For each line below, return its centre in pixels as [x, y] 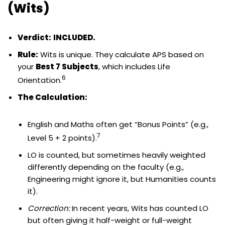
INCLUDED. [74, 37]
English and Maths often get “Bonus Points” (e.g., [118, 124]
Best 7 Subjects [67, 66]
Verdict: [34, 37]
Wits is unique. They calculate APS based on [121, 54]
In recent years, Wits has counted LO [139, 208]
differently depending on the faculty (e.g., [106, 167]
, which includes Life [134, 66]
